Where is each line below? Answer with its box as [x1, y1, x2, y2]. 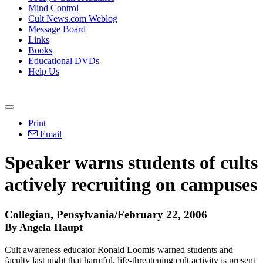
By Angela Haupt [5, 221, 83, 233]
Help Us [28, 66, 59, 76]
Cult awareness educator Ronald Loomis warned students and [5, 244, 233, 255]
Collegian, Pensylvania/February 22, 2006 [5, 208, 207, 221]
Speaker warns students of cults [5, 152, 258, 174]
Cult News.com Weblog [28, 14, 117, 23]
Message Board [28, 24, 86, 34]
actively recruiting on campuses [5, 174, 257, 195]
